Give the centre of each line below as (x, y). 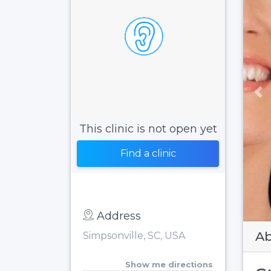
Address (119, 216)
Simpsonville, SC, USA (134, 235)
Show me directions (169, 264)
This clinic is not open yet (148, 129)
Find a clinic (148, 153)
